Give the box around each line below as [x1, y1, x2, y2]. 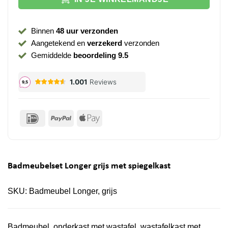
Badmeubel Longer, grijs [29, 187, 117, 196]
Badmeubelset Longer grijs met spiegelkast [8, 162, 170, 171]
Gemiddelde [31, 50, 73, 60]
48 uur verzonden [55, 26, 118, 35]
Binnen [31, 26, 56, 35]
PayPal [70, 113, 97, 122]
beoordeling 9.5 [73, 50, 128, 60]
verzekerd [87, 38, 122, 47]
